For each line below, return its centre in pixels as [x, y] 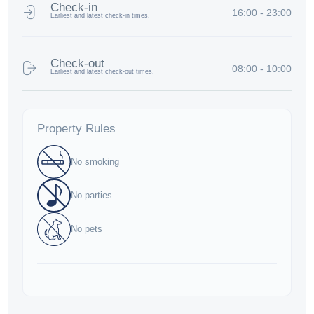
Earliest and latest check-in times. [100, 15]
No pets [87, 229]
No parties [91, 196]
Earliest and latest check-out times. [102, 71]
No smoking [95, 162]
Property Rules [76, 128]
